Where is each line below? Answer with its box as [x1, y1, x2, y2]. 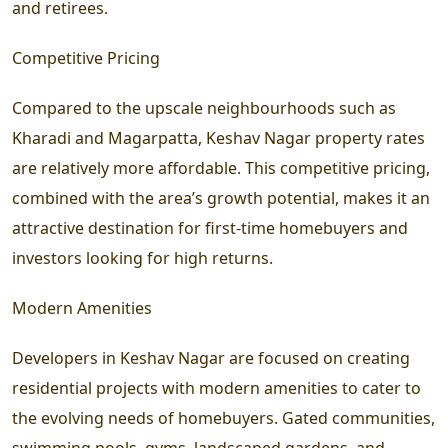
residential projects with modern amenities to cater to [12, 376, 421, 399]
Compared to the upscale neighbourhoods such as [12, 96, 396, 119]
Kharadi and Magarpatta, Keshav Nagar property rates [12, 126, 425, 149]
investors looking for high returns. [12, 246, 273, 269]
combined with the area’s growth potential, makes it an [12, 186, 430, 209]
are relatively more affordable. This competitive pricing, [12, 156, 430, 179]
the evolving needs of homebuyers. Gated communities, [12, 406, 435, 429]
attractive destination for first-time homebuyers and [12, 216, 408, 239]
